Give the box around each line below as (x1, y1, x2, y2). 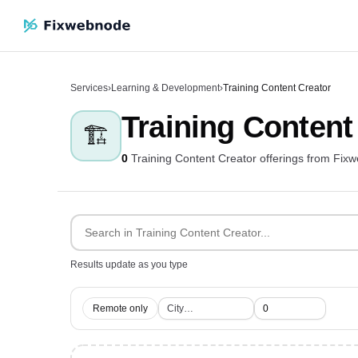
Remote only (93, 303, 148, 314)
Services (70, 82, 108, 93)
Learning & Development (111, 82, 220, 93)
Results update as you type (70, 259, 188, 270)
